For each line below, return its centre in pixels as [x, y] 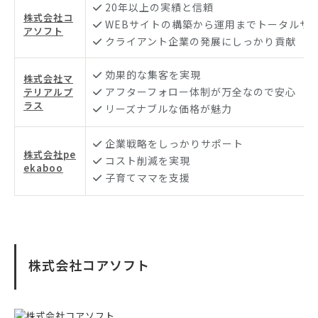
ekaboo [43, 168]
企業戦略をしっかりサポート [174, 144]
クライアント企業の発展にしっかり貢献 [201, 42]
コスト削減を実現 [148, 161]
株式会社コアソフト [89, 265]
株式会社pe [50, 155]
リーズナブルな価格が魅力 [169, 109]
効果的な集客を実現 [153, 75]
